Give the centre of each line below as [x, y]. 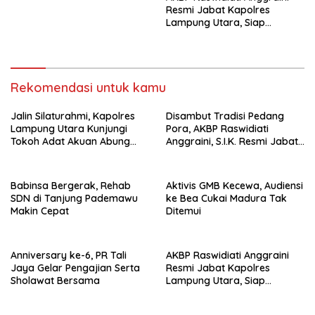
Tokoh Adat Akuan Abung [70, 141]
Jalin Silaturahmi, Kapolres [73, 116]
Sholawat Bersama [55, 280]
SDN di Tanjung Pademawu [74, 198]
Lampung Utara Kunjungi [69, 128]
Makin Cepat [40, 211]
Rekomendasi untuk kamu [88, 87]
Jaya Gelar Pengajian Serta [75, 268]
